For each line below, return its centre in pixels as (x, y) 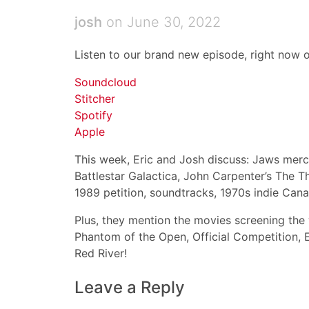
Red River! (101, 253)
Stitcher (95, 99)
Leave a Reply (130, 287)
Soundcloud (106, 82)
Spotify (93, 115)
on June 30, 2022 (161, 22)
